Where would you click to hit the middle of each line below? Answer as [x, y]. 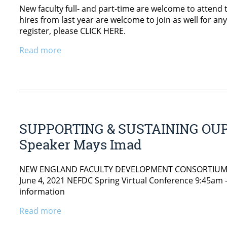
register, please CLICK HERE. [72, 31]
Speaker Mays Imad [81, 145]
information [42, 191]
